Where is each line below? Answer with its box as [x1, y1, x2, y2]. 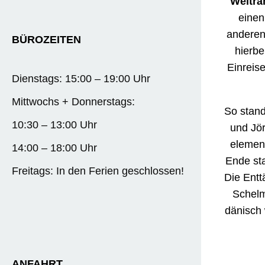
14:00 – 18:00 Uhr [12, 141, 97, 154]
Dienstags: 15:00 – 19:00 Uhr [12, 72, 150, 85]
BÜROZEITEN [12, 33, 81, 46]
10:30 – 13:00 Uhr [12, 118, 97, 131]
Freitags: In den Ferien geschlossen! [12, 164, 184, 177]
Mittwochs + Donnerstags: [12, 95, 135, 108]
